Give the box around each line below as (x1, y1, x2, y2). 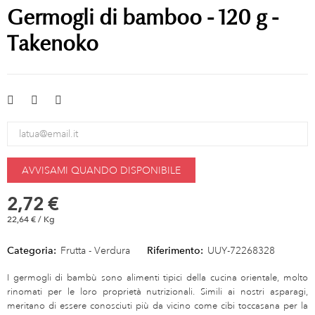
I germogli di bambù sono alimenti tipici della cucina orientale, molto (7, 271, 308, 283)
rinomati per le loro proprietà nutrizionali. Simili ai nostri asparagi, (7, 285, 308, 297)
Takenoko (7, 30, 98, 56)
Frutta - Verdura (60, 243, 130, 257)
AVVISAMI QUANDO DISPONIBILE (22, 163, 181, 176)
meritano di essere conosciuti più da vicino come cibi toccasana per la (7, 300, 308, 311)
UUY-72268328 (207, 243, 275, 257)
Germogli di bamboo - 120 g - (7, 4, 278, 30)
